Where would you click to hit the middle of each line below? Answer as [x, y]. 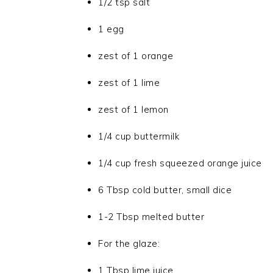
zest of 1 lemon [133, 109]
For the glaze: [129, 243]
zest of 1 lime [129, 82]
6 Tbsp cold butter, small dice [165, 190]
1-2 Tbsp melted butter [151, 216]
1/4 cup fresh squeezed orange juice [180, 163]
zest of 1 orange [136, 55]
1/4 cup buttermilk [139, 136]
